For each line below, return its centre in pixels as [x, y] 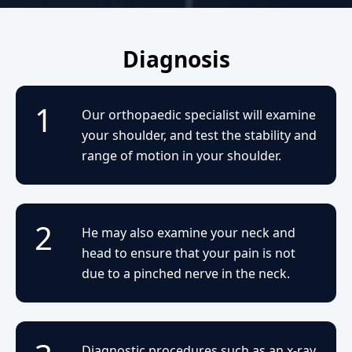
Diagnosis [176, 59]
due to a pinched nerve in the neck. [186, 273]
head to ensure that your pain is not [189, 253]
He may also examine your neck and [189, 232]
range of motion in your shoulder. [181, 155]
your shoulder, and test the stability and [199, 135]
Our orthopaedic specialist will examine [199, 114]
